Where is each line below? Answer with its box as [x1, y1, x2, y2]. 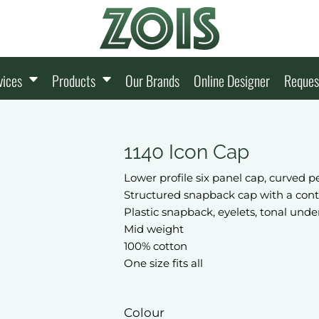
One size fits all [124, 256, 203, 270]
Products [52, 70, 98, 92]
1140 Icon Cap [124, 140, 249, 164]
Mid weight [124, 222, 184, 236]
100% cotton [124, 239, 187, 253]
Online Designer [194, 70, 270, 92]
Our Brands [125, 70, 179, 92]
